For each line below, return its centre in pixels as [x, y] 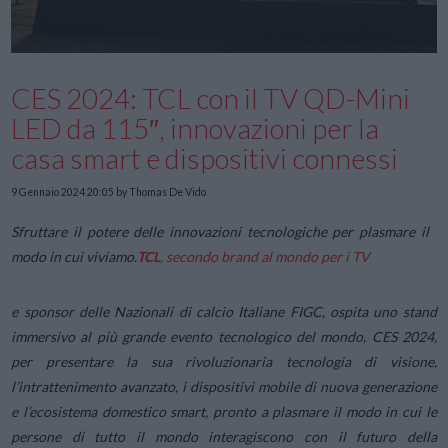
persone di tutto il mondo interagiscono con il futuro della [224, 436]
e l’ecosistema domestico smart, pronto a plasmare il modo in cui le [224, 411]
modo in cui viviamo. [74, 256]
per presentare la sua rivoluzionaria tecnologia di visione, [224, 361]
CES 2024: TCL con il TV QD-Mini [211, 97]
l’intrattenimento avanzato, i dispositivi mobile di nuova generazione [224, 386]
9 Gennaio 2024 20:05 [63, 192]
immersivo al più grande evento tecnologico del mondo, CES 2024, [224, 336]
